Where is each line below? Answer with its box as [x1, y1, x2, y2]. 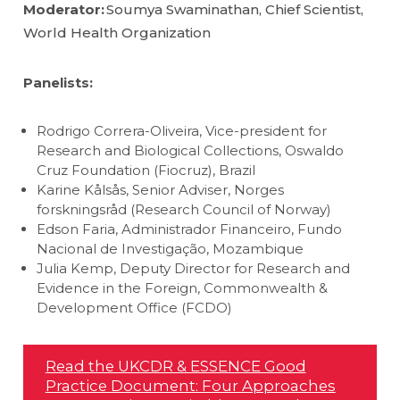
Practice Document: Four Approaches [45, 376, 336, 395]
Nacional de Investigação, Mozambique [37, 239, 304, 257]
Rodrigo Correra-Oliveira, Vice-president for [37, 121, 328, 139]
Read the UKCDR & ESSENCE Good [45, 356, 306, 375]
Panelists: [23, 73, 94, 91]
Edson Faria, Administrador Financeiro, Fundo [37, 220, 343, 237]
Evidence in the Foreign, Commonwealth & [37, 279, 329, 296]
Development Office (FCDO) [37, 298, 233, 316]
